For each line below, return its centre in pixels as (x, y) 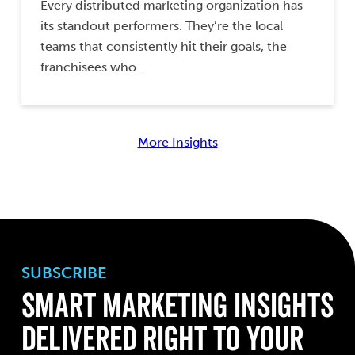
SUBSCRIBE (64, 273)
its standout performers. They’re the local (162, 26)
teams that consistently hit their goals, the (164, 47)
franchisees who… (93, 67)
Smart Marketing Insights (177, 305)
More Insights (177, 143)
